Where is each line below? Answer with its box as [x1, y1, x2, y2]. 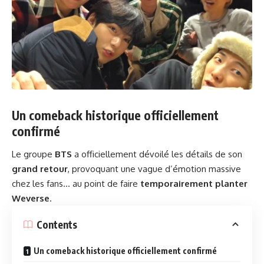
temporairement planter [140, 178, 247, 190]
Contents [37, 217, 77, 231]
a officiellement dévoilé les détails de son [72, 148, 242, 160]
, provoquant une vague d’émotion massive [68, 163, 241, 175]
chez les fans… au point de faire [12, 178, 140, 190]
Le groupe [12, 148, 55, 160]
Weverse [12, 193, 49, 204]
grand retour [12, 163, 68, 175]
